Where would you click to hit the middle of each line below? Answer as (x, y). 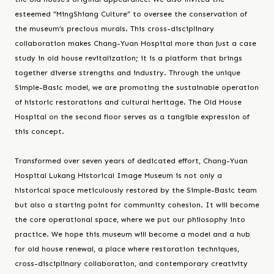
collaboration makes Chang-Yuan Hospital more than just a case (135, 43)
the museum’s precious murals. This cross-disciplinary (114, 28)
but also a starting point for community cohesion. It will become (137, 205)
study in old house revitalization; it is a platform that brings (128, 58)
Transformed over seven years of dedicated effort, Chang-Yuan (131, 161)
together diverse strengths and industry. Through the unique (128, 72)
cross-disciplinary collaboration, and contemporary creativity (131, 263)
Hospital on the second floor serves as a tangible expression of (132, 117)
